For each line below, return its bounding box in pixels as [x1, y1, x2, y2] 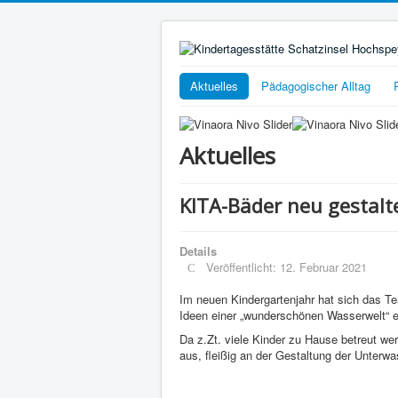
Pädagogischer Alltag [261, 76, 370, 94]
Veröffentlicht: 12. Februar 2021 [206, 259, 368, 276]
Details [179, 243, 217, 260]
